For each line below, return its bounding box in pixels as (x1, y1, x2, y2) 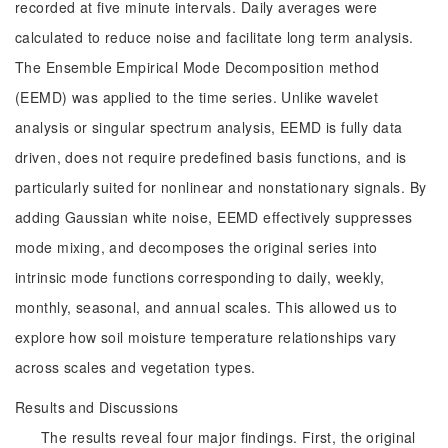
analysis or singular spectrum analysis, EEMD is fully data (15, 117, 403, 137)
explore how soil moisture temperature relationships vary (15, 327, 397, 347)
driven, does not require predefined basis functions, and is (15, 147, 407, 167)
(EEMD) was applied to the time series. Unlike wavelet (15, 87, 379, 107)
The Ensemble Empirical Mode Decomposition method (15, 57, 380, 77)
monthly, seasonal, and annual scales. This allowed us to (15, 297, 398, 317)
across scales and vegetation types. (15, 357, 256, 377)
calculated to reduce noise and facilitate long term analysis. (15, 27, 414, 47)
